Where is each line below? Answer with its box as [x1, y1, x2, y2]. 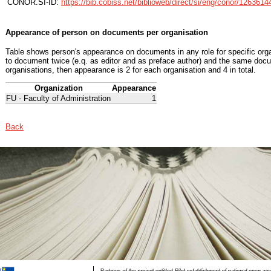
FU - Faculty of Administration [6, 94, 111, 103]
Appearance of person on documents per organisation [5, 27, 208, 37]
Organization [34, 83, 83, 93]
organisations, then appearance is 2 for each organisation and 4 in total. [5, 65, 256, 75]
